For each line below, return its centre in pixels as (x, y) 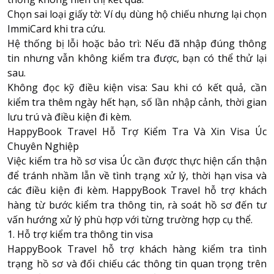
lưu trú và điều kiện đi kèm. (69, 117)
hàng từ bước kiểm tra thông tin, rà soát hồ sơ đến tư (137, 205)
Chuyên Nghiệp (44, 146)
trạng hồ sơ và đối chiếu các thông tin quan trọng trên (137, 263)
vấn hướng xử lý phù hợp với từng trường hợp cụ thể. (130, 219)
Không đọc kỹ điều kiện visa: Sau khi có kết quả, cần (137, 87)
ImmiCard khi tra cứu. (56, 28)
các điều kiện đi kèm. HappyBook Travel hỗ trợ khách (137, 190)
